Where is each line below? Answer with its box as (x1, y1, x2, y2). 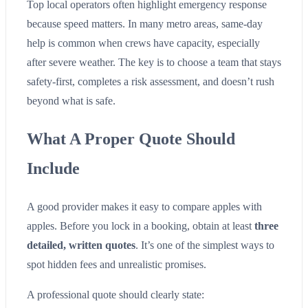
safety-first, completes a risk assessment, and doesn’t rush (27, 75, 274, 87)
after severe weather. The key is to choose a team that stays (27, 56, 281, 68)
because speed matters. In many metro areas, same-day (27, 17, 263, 30)
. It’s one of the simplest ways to (135, 239, 274, 251)
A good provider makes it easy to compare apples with (27, 200, 262, 212)
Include (27, 159, 80, 177)
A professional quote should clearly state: (27, 288, 204, 300)
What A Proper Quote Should (27, 129, 235, 148)
